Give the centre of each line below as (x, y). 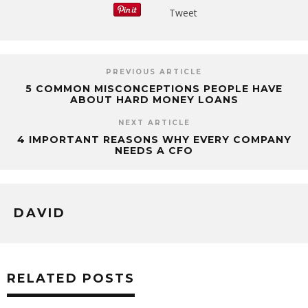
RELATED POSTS (71, 278)
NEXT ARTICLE (154, 122)
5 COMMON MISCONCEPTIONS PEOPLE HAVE (154, 88)
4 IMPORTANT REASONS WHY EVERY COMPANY (154, 139)
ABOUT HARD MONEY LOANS (154, 99)
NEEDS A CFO (154, 150)
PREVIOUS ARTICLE (154, 71)
